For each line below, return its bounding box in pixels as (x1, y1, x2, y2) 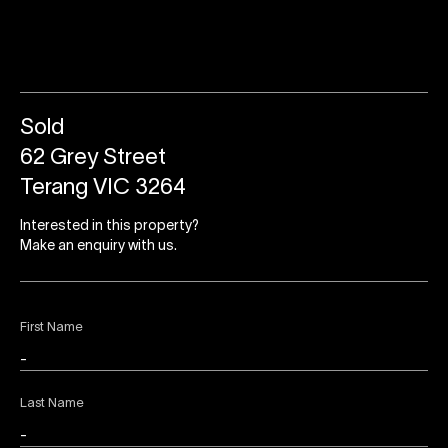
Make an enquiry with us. (20, 240, 177, 254)
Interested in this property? (20, 220, 199, 234)
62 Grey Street (20, 148, 166, 169)
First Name (20, 322, 83, 335)
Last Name (20, 398, 84, 411)
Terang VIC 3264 (20, 178, 186, 199)
